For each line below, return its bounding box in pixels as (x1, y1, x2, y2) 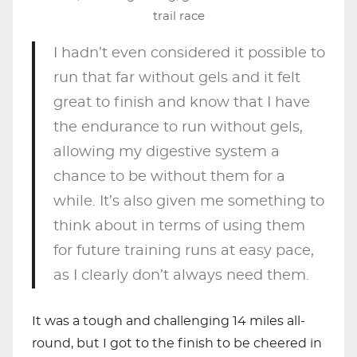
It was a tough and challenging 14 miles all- (32, 315, 305, 328)
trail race (152, 10, 205, 22)
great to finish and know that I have (53, 96, 310, 110)
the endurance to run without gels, (53, 120, 303, 135)
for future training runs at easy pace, (53, 244, 314, 258)
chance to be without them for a (53, 170, 285, 184)
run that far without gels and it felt (53, 71, 300, 85)
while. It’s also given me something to (53, 194, 324, 209)
